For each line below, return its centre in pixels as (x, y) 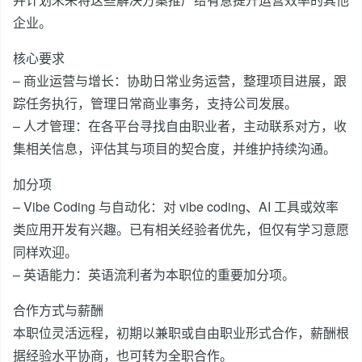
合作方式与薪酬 (58, 310)
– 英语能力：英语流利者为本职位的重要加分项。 (154, 274)
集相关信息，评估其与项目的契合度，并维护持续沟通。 (175, 148)
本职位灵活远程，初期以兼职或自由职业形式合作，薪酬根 (181, 333)
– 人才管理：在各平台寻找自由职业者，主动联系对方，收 (180, 126)
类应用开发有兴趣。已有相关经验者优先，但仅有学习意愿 (181, 229)
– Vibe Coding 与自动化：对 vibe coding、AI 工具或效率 (176, 206)
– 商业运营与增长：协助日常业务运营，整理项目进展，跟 (180, 80)
